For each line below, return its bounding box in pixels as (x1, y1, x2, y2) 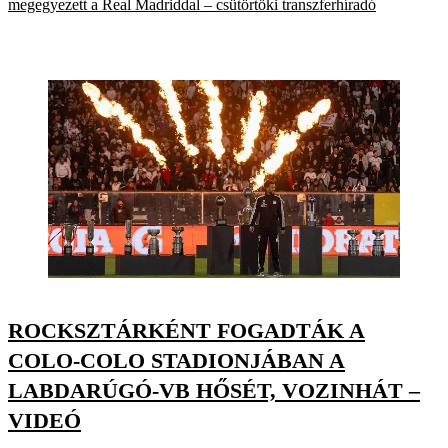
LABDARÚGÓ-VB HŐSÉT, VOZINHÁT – (8, 378, 420, 404)
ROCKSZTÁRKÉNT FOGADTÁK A (8, 318, 365, 344)
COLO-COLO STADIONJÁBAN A (8, 348, 345, 374)
